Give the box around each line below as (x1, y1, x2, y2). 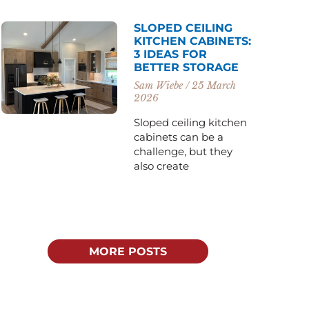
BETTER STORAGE (134, 60, 239, 74)
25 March (189, 79, 237, 92)
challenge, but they (134, 144, 233, 158)
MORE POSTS (88, 244, 167, 258)
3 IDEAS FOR (134, 47, 208, 61)
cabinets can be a (134, 130, 224, 143)
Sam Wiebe (134, 79, 186, 92)
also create (134, 159, 190, 172)
